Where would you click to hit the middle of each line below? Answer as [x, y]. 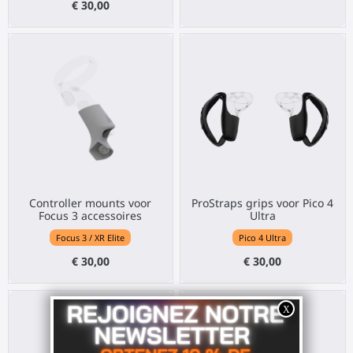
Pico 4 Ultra [263, 237]
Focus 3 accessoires [91, 216]
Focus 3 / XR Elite [91, 237]
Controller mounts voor [91, 203]
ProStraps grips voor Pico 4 [263, 203]
